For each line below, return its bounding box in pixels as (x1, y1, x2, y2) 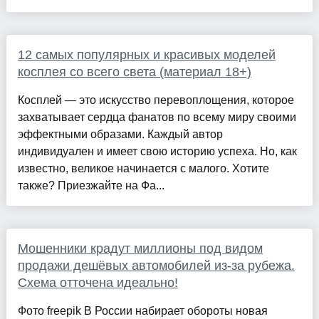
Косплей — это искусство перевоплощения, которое (17, 93, 294, 106)
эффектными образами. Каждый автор (17, 127, 223, 140)
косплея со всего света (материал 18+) (17, 64, 251, 79)
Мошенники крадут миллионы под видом (17, 241, 263, 256)
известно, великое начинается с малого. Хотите (17, 162, 269, 174)
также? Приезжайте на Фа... (17, 179, 164, 192)
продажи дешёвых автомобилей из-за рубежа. (17, 258, 295, 273)
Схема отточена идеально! (17, 275, 178, 290)
